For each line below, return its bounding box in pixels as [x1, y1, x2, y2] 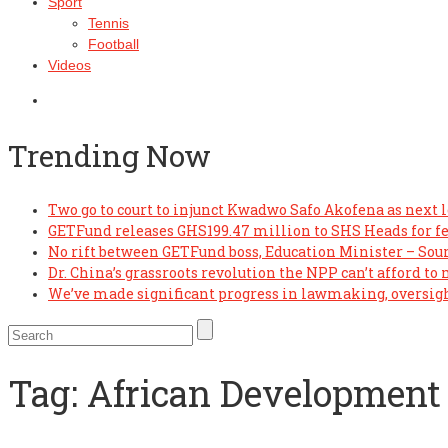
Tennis [88, 15, 129, 31]
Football [88, 36, 139, 52]
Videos [48, 57, 91, 73]
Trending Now [8, 135, 211, 175]
